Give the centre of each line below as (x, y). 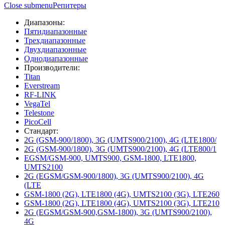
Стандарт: (41, 131)
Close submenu (28, 5)
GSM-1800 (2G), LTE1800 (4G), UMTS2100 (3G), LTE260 (122, 194)
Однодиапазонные (56, 59)
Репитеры (70, 5)
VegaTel (37, 104)
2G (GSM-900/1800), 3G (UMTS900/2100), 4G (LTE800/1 (120, 149)
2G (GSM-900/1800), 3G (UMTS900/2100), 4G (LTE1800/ (120, 140)
